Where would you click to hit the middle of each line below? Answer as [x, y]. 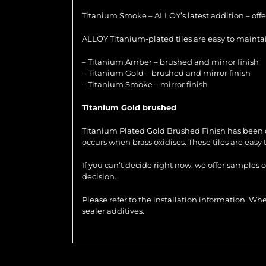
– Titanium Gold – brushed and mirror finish [166, 73]
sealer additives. [113, 210]
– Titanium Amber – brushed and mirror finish [170, 61]
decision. [99, 176]
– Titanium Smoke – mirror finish [145, 84]
